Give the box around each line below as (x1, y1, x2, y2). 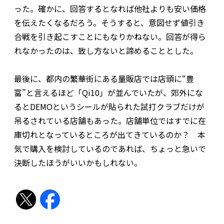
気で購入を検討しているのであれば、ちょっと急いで (14, 142, 206, 154)
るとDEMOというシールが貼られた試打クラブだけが (14, 100, 204, 112)
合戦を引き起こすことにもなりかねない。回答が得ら (14, 30, 206, 42)
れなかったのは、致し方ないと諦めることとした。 (14, 44, 198, 56)
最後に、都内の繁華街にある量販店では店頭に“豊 (14, 72, 194, 84)
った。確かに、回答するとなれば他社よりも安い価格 (14, 2, 206, 14)
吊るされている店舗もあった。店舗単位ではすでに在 (14, 114, 206, 126)
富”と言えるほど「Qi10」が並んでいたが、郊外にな (14, 86, 203, 98)
